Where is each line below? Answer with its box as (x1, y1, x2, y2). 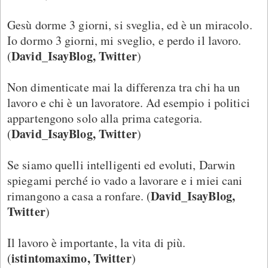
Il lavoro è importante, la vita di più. (7, 234, 186, 251)
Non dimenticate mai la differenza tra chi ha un (7, 78, 240, 95)
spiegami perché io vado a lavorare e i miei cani (7, 172, 243, 188)
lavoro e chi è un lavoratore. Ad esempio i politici (7, 94, 250, 111)
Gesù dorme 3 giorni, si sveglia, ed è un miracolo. (7, 16, 252, 33)
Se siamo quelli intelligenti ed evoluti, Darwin (7, 156, 236, 173)
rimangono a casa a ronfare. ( (7, 187, 151, 204)
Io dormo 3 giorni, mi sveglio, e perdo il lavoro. (7, 32, 242, 48)
